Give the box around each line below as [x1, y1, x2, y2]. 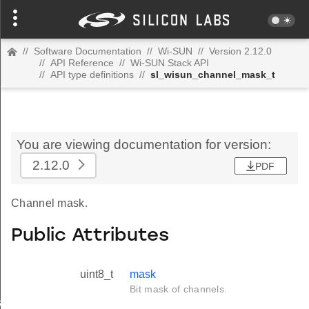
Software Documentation [34, 46, 141, 57]
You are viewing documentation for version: [17, 137, 271, 152]
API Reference [50, 57, 114, 68]
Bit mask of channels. [130, 283, 228, 295]
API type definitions [50, 69, 134, 80]
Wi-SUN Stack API [130, 57, 209, 68]
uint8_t [80, 268, 113, 281]
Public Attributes [11, 226, 169, 246]
